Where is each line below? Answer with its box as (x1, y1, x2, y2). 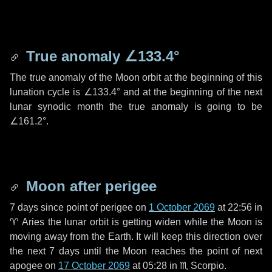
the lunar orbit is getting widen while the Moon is (44, 217, 262, 227)
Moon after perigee (22, 178, 157, 194)
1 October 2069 (149, 202, 215, 212)
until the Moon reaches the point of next (79, 246, 263, 256)
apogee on (10, 260, 58, 271)
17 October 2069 (58, 260, 130, 271)
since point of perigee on (38, 202, 149, 212)
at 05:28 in (130, 260, 180, 271)
